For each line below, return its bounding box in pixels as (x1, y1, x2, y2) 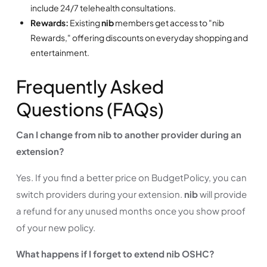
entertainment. (30, 46, 89, 58)
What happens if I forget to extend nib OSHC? (16, 247, 215, 259)
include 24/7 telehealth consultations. (30, 2, 176, 13)
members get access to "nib (114, 17, 224, 28)
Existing (69, 17, 101, 28)
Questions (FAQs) (16, 97, 164, 120)
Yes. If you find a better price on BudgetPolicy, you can (16, 171, 247, 183)
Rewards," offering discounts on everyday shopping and (30, 32, 248, 43)
